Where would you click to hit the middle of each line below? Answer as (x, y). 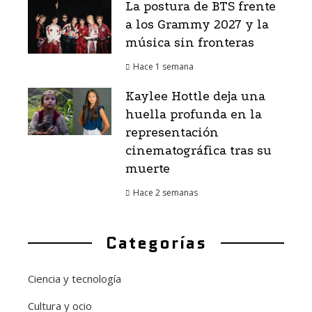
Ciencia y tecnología (75, 279)
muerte (148, 169)
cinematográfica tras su (198, 151)
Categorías (156, 243)
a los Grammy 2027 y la (197, 25)
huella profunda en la (194, 115)
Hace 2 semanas (165, 193)
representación (172, 133)
